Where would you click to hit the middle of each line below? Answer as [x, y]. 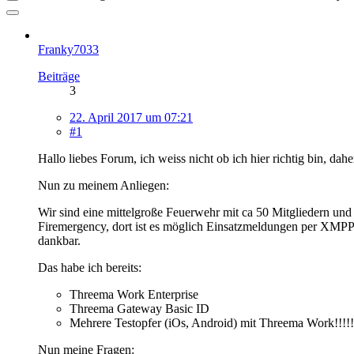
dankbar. [59, 240]
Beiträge [59, 76]
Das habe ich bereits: [90, 267]
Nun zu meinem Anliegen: [104, 185]
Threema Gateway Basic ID [139, 308]
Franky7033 [68, 49]
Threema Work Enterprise [134, 294]
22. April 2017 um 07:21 [131, 117]
